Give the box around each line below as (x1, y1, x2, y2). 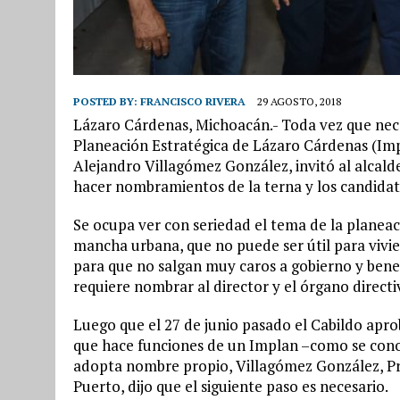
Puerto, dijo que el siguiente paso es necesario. (73, 375, 388, 396)
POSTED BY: (73, 94, 140, 108)
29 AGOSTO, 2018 (257, 94, 341, 108)
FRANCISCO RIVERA (140, 94, 246, 108)
